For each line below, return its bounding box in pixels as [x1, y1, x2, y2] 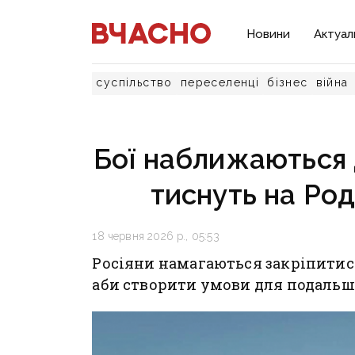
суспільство [96, 76, 173, 89]
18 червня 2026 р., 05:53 [92, 230, 219, 242]
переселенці [180, 76, 260, 89]
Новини [246, 27, 291, 41]
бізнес [267, 76, 308, 89]
